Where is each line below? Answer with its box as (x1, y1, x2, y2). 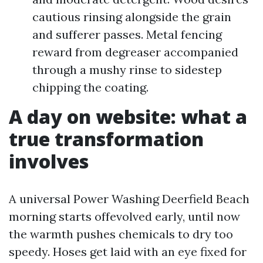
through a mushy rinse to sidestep (32, 62, 222, 77)
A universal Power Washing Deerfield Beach (9, 191, 249, 206)
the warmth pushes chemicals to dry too (9, 227, 233, 241)
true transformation (9, 126, 204, 151)
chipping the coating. (32, 80, 149, 95)
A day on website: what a (9, 104, 247, 129)
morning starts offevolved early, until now (9, 209, 240, 224)
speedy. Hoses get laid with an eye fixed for (9, 244, 247, 259)
